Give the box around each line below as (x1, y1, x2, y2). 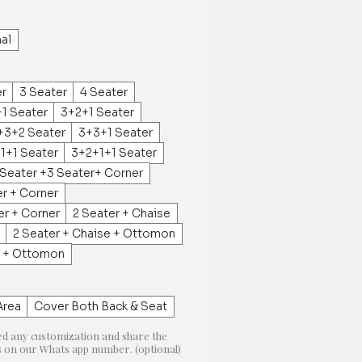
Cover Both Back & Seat (34, 298, 167, 314)
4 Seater (80, 84, 128, 99)
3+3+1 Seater (78, 124, 153, 140)
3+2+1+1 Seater (71, 145, 157, 160)
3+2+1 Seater (61, 104, 134, 120)
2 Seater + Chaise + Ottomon (13, 225, 175, 241)
